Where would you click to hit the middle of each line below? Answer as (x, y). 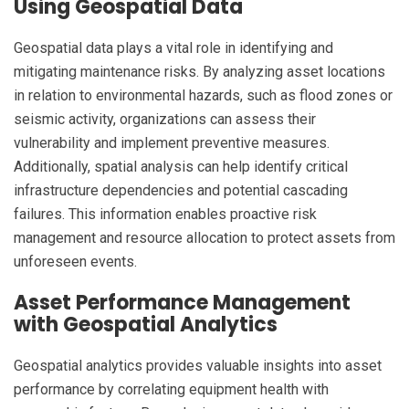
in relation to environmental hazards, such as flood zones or (203, 96)
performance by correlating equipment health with (171, 390)
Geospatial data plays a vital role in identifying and (173, 48)
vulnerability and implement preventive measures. (172, 143)
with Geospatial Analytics (146, 325)
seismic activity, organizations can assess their (165, 120)
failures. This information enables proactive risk (165, 215)
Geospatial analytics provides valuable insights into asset (198, 366)
